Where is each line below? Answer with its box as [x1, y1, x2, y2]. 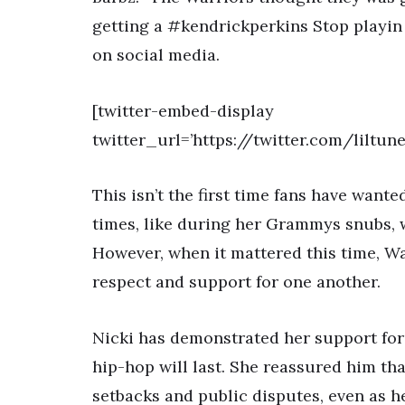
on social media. [92, 44, 220, 66]
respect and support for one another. [92, 271, 381, 293]
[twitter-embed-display [92, 99, 274, 121]
